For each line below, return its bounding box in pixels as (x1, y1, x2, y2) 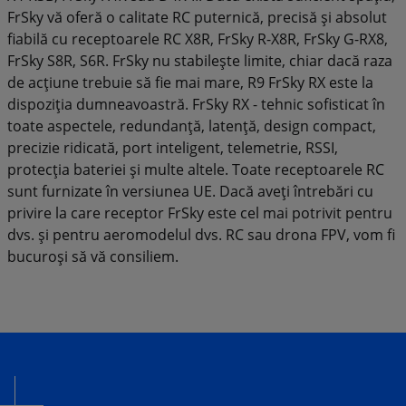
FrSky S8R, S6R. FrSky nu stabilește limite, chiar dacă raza (7, 50, 392, 71)
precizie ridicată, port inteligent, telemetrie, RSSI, (7, 137, 338, 158)
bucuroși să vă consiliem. (7, 246, 179, 266)
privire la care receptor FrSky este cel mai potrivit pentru (7, 202, 392, 223)
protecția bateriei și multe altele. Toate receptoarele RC (7, 159, 384, 179)
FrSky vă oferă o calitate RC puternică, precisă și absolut (7, 6, 387, 27)
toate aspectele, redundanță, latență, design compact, (7, 115, 376, 136)
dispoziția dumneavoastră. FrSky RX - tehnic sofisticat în (7, 93, 385, 114)
